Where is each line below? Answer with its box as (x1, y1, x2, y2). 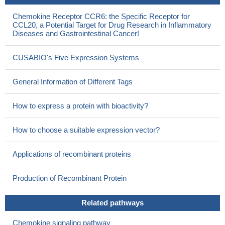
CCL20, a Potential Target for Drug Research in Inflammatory (13, 21, 211, 30)
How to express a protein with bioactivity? (13, 101, 148, 110)
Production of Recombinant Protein (13, 174, 127, 183)
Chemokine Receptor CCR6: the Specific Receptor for (13, 12, 190, 21)
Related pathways (81, 198, 144, 207)
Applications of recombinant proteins (13, 150, 131, 159)
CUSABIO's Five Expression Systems (13, 53, 139, 62)
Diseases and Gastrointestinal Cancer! (13, 29, 139, 38)
